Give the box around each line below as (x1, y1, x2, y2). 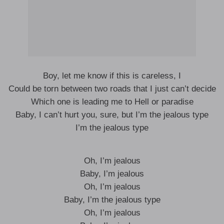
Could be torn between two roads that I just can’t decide (8, 84, 216, 93)
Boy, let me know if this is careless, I (43, 71, 181, 80)
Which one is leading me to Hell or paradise (30, 97, 193, 106)
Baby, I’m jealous (80, 169, 144, 178)
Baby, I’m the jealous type (63, 195, 160, 204)
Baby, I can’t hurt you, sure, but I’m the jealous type (15, 110, 208, 119)
